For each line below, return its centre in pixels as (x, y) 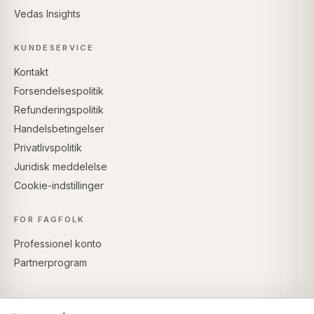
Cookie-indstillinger (59, 185)
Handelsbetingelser (59, 128)
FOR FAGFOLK (50, 219)
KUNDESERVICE (54, 47)
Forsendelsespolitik (59, 90)
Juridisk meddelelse (61, 166)
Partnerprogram (50, 262)
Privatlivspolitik (48, 147)
